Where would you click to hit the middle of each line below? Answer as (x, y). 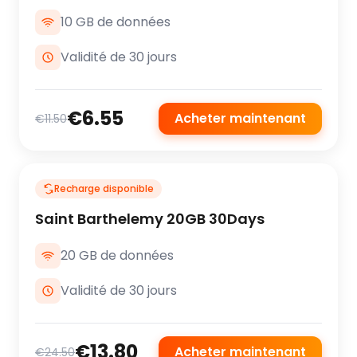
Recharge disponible (104, 188)
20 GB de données (117, 255)
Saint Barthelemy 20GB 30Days (150, 219)
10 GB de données (116, 22)
